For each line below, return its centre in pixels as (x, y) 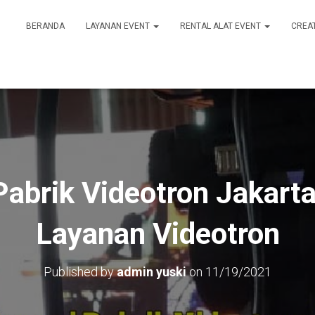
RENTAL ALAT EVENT (221, 26)
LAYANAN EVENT (119, 26)
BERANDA (45, 26)
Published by (80, 272)
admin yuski (152, 272)
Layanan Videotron (157, 234)
